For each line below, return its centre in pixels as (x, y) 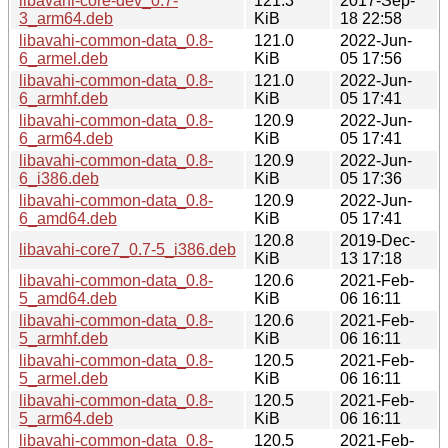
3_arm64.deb (66, 18)
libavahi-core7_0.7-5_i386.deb (127, 249)
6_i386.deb (59, 178)
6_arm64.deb (66, 138)
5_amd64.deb (68, 298)
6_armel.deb (63, 58)
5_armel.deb (63, 378)
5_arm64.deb (66, 418)
